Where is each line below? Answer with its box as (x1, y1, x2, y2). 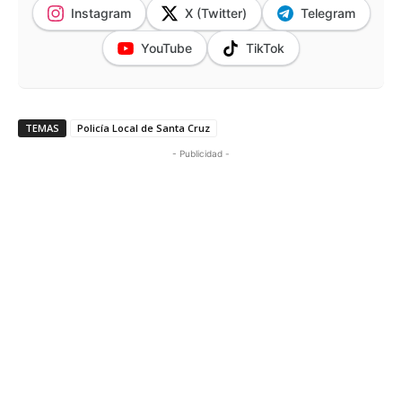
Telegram (300, 5, 355, 22)
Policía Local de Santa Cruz (77, 121, 210, 135)
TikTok (246, 40, 284, 57)
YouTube (141, 40, 192, 57)
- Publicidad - (172, 148, 230, 160)
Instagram (70, 5, 131, 22)
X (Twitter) (184, 5, 247, 22)
